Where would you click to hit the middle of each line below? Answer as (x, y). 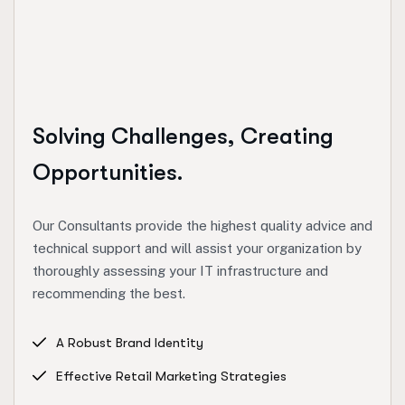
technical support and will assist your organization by (197, 249)
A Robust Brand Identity (130, 343)
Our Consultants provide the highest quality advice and (202, 226)
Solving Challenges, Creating (183, 137)
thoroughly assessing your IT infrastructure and (180, 271)
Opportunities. (108, 173)
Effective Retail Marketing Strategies (171, 377)
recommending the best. (109, 294)
